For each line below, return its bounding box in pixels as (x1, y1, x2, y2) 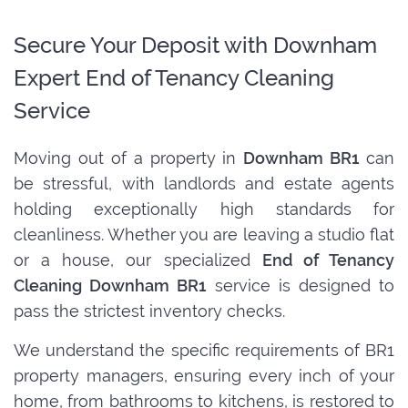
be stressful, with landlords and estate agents (14, 174, 394, 194)
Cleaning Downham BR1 (14, 276, 207, 296)
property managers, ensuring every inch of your (14, 366, 394, 386)
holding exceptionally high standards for (14, 199, 394, 219)
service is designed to (206, 276, 395, 296)
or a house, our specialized (14, 250, 262, 270)
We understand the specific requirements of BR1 (14, 341, 394, 361)
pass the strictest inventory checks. (14, 301, 285, 321)
